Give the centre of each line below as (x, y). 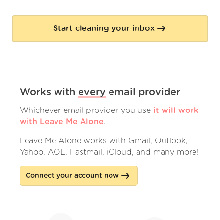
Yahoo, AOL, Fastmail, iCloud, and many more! (109, 152)
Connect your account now (72, 176)
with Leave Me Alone (62, 122)
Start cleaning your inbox (104, 29)
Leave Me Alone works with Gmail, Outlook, (104, 141)
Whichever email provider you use (85, 110)
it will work (176, 110)
